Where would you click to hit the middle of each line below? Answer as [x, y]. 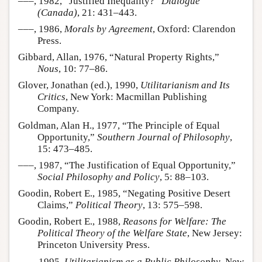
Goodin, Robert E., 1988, [70, 222]
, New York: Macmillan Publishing [136, 97]
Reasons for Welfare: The [175, 222]
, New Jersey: [215, 233]
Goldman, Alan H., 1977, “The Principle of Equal [119, 125]
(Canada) [57, 12]
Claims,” [56, 205]
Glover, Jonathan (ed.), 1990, [79, 85]
